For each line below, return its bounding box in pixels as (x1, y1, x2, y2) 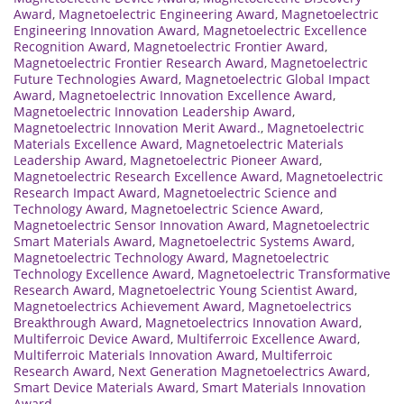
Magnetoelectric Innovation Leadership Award (14, 102, 292, 120)
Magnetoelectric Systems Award (159, 232, 352, 250)
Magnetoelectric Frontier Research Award (14, 53, 264, 71)
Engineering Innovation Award (14, 21, 197, 39)
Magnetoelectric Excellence (203, 21, 367, 39)
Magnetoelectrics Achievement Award (14, 297, 242, 315)
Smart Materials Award (14, 232, 152, 250)
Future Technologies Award (14, 69, 179, 87)
